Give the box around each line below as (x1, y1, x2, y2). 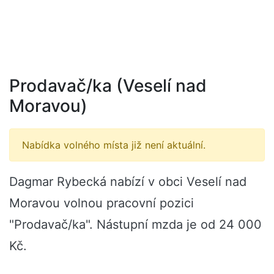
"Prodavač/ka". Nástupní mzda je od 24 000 (9, 217, 262, 232)
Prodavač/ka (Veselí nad (9, 75, 207, 96)
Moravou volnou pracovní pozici (9, 196, 194, 210)
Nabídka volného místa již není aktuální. (22, 139, 206, 151)
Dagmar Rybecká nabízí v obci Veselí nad (9, 174, 246, 189)
